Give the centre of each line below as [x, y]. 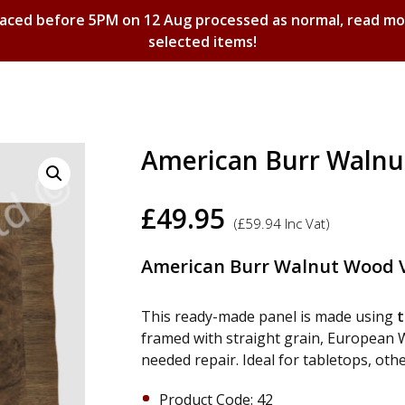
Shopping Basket [202, 153]
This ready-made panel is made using [269, 316]
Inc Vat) [306, 223]
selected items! [202, 42]
